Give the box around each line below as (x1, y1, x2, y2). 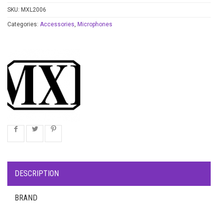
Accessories (40, 21, 74, 28)
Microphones (77, 21, 112, 28)
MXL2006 (21, 6, 46, 13)
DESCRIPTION (15, 169, 59, 178)
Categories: (7, 21, 40, 28)
